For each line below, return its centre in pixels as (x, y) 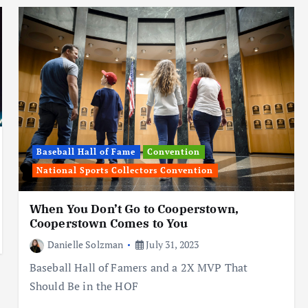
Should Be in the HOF (84, 286)
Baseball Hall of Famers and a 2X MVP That (139, 267)
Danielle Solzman (85, 244)
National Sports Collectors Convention (125, 170)
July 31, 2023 (172, 244)
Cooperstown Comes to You (109, 223)
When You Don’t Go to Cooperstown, (134, 209)
